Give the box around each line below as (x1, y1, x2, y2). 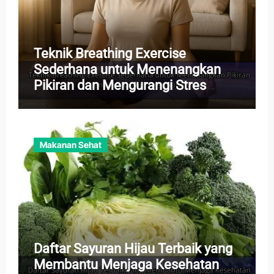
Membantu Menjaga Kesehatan (33, 257, 219, 272)
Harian (33, 93, 73, 109)
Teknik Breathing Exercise (33, 45, 186, 61)
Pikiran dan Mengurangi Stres (33, 77, 206, 93)
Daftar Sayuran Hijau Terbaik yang (33, 241, 232, 256)
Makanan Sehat (39, 139, 102, 150)
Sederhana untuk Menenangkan (33, 61, 221, 77)
